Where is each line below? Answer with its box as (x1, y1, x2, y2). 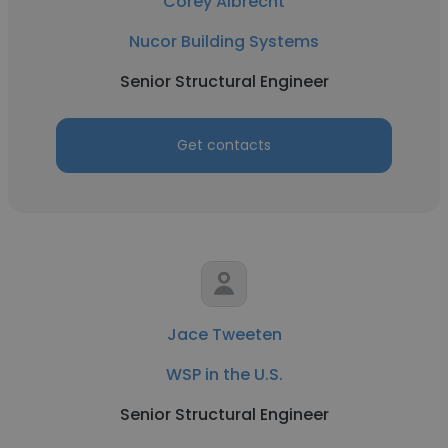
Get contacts (177, 135, 271, 155)
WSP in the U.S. (165, 363, 283, 386)
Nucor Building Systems (129, 30, 319, 53)
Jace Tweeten (166, 323, 282, 346)
